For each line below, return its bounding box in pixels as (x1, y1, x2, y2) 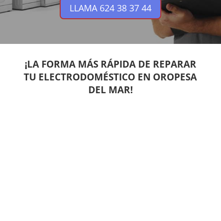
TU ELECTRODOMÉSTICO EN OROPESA (24, 70, 197, 83)
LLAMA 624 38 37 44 (69, 2, 151, 14)
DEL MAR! (88, 83, 133, 96)
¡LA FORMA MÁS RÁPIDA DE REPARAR (24, 57, 196, 71)
